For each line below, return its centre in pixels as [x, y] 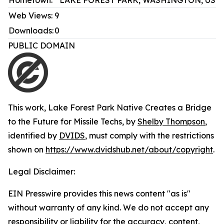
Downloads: [31, 30]
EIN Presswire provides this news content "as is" [99, 193]
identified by [33, 135]
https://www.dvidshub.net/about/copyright [129, 149]
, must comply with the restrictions [149, 135]
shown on [27, 149]
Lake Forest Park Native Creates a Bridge [130, 107]
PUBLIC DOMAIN [43, 45]
